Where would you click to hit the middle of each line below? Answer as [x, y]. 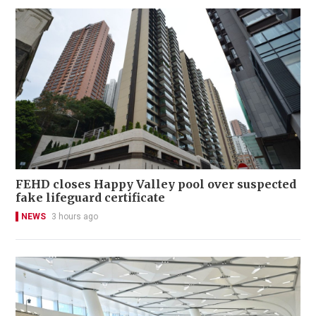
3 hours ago [75, 216]
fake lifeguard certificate [90, 197]
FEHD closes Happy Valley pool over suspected [156, 184]
